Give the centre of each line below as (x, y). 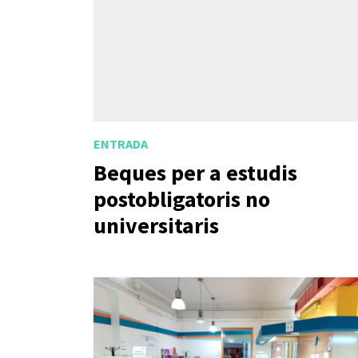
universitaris (156, 225)
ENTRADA (121, 144)
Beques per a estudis (195, 172)
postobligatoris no (182, 199)
